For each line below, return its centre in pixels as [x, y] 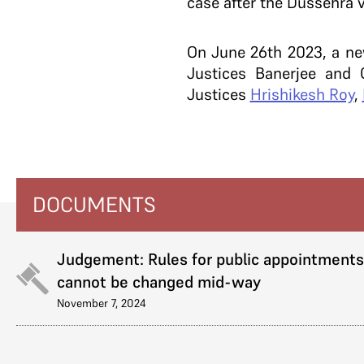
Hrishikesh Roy [302, 94]
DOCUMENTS [94, 205]
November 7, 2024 [102, 303]
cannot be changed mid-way [159, 282]
